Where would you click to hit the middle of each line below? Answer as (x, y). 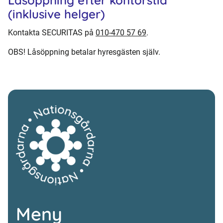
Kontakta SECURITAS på (52, 32)
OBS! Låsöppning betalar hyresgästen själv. (84, 52)
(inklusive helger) (56, 14)
